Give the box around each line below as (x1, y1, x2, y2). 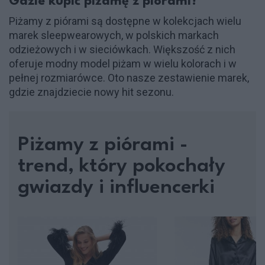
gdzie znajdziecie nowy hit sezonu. (9, 85, 174, 98)
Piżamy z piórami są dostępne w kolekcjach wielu (9, 14, 241, 27)
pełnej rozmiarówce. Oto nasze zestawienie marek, (9, 71, 249, 84)
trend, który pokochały (18, 156, 225, 176)
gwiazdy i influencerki (18, 177, 215, 198)
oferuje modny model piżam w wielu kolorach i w (9, 57, 237, 70)
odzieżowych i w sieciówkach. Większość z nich (9, 43, 235, 56)
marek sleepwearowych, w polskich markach (9, 28, 219, 41)
